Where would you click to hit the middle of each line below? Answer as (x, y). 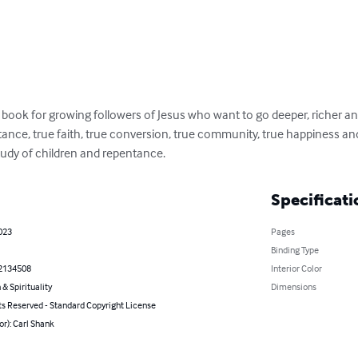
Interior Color (296, 268)
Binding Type (294, 249)
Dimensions (293, 286)
